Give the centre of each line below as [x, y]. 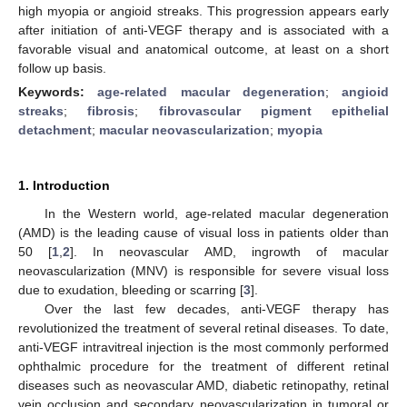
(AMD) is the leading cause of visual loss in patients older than [203, 232]
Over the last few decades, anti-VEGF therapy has [216, 308]
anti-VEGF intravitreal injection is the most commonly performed [203, 347]
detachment [55, 129]
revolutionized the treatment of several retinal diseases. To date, [203, 328]
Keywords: [58, 91]
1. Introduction [64, 185]
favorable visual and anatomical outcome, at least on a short [203, 49]
